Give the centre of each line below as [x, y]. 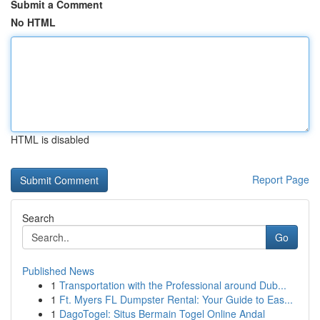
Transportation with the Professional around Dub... [173, 285]
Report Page [281, 179]
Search [38, 218]
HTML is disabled [50, 139]
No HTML [33, 22]
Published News [58, 271]
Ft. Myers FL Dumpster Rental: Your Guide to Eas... [176, 299]
